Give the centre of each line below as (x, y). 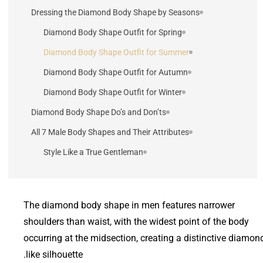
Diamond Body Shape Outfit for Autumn (116, 72)
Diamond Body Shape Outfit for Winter (113, 92)
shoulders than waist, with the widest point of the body (136, 221)
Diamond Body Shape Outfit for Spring (113, 32)
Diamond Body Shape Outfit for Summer (116, 52)
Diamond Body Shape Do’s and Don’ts (99, 112)
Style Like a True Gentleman (93, 152)
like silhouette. (54, 254)
